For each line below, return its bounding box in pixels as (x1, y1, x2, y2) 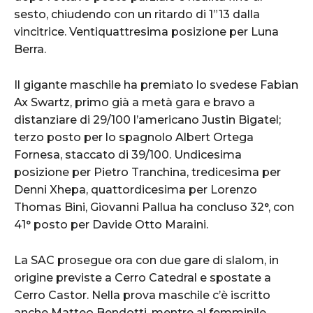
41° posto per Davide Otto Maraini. (14, 217, 211, 231)
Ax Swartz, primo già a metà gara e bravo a (14, 95, 255, 109)
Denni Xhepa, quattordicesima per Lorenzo (14, 182, 257, 196)
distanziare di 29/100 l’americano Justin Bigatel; (14, 112, 281, 126)
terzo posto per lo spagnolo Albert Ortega (14, 130, 254, 144)
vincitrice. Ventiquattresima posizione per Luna (14, 24, 279, 38)
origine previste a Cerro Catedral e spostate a (14, 270, 271, 284)
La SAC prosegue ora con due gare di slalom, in (14, 253, 279, 267)
